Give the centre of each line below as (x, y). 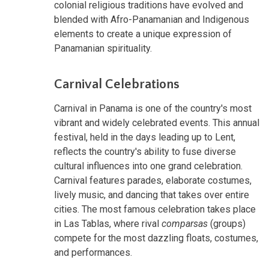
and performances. (93, 252)
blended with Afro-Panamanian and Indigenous (152, 19)
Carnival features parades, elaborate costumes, (153, 180)
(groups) (227, 223)
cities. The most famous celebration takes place (155, 209)
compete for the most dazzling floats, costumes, (156, 238)
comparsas (185, 223)
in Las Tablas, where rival (108, 223)
